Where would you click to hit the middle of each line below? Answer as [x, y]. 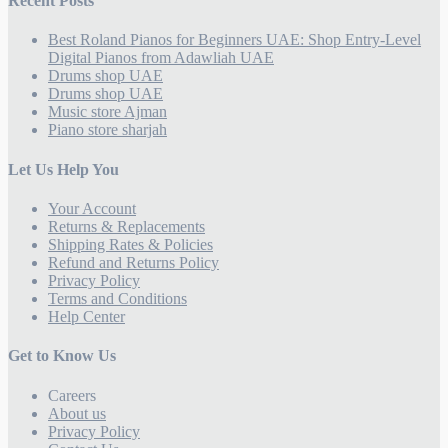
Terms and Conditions [117, 298]
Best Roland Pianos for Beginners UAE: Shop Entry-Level [234, 40]
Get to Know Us [62, 356]
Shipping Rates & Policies [130, 244]
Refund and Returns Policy [133, 262]
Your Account [92, 208]
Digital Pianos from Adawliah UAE [161, 58]
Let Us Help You [63, 169]
